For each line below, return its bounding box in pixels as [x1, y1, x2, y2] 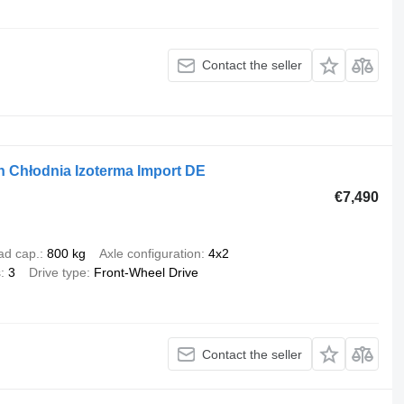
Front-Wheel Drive [93, 265, 198, 280]
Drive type [28, 265, 87, 280]
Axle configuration [98, 246, 201, 262]
